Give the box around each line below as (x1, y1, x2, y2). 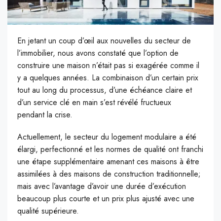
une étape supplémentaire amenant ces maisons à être (17, 155, 199, 167)
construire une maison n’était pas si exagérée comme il (17, 59, 199, 71)
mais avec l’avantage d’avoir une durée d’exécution (17, 180, 186, 192)
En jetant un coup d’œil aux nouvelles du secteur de (17, 35, 191, 46)
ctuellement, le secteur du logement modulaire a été (23, 131, 196, 143)
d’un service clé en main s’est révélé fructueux (17, 96, 171, 108)
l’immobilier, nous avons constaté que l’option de (17, 47, 179, 59)
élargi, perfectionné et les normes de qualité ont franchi (17, 143, 203, 155)
